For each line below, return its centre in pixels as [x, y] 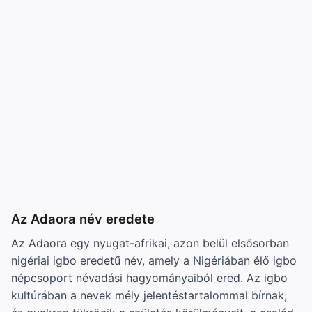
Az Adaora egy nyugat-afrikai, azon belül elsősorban [150, 243]
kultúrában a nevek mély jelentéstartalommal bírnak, [149, 295]
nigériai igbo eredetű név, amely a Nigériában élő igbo [154, 260]
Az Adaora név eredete [83, 218]
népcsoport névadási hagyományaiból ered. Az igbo [149, 278]
